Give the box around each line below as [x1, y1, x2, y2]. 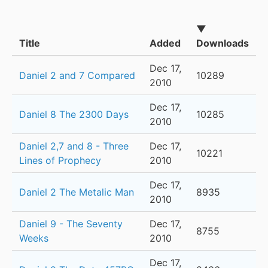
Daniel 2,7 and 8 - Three [19, 140, 129, 153]
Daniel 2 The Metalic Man [19, 186, 134, 199]
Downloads [196, 37, 249, 50]
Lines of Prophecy [19, 154, 101, 167]
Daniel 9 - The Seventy [19, 218, 123, 230]
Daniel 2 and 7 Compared [19, 69, 135, 82]
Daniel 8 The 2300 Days [19, 108, 129, 121]
